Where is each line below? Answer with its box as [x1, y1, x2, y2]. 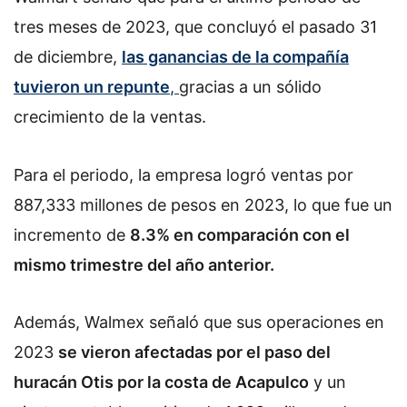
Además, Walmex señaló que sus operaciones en [14, 313, 384, 333]
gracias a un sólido [179, 77, 322, 96]
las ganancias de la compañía [122, 47, 349, 66]
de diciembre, [14, 47, 122, 66]
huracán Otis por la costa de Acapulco [14, 372, 309, 392]
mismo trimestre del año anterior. [14, 254, 278, 274]
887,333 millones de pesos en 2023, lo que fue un [14, 194, 392, 214]
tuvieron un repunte [14, 77, 170, 96]
